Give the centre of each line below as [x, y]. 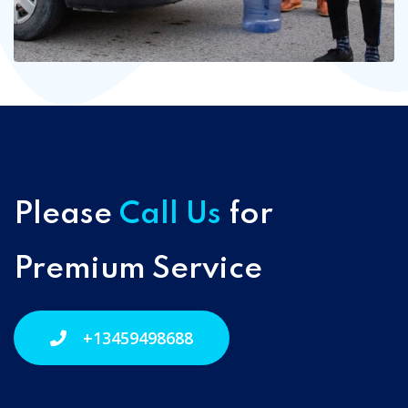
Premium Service [138, 270]
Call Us [170, 215]
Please [66, 215]
